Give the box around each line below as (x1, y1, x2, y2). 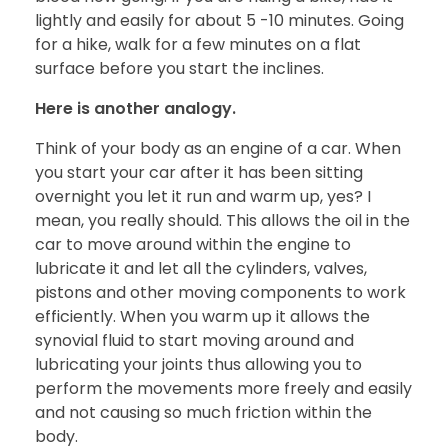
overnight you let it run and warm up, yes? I (35, 184, 371, 208)
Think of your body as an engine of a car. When (35, 136, 401, 160)
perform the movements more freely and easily (35, 376, 412, 400)
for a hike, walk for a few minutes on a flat (35, 32, 361, 56)
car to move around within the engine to (35, 232, 351, 256)
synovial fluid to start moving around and (35, 328, 354, 352)
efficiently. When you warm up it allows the (35, 304, 370, 328)
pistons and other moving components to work (35, 280, 406, 304)
